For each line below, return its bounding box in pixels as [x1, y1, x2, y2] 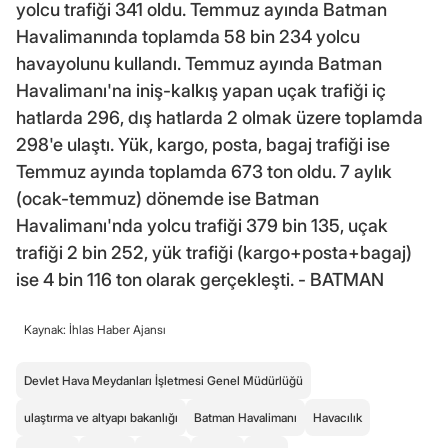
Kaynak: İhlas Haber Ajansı [24, 321, 166, 337]
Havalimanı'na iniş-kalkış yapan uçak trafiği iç [16, 79, 386, 101]
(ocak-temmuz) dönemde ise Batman [16, 187, 319, 209]
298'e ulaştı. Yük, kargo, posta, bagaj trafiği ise [16, 133, 390, 155]
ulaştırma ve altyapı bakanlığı [24, 409, 178, 425]
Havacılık [313, 409, 362, 425]
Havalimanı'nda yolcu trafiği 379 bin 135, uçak [16, 214, 388, 236]
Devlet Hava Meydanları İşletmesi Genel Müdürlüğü [24, 372, 303, 388]
